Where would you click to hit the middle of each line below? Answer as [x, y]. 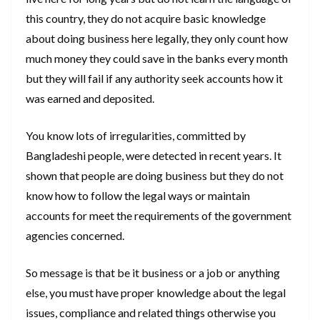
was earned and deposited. [90, 99]
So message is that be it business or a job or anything [153, 273]
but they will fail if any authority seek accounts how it [154, 79]
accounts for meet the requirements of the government [159, 216]
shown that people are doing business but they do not [155, 176]
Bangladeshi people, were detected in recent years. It [154, 156]
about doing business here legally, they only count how [157, 39]
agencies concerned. [75, 236]
